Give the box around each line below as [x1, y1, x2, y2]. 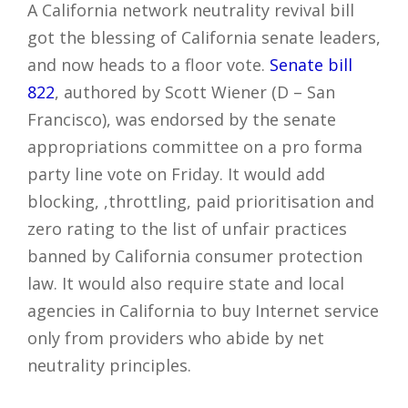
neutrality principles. [27, 354, 191, 377]
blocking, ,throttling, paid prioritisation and [27, 190, 374, 213]
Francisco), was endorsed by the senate [27, 108, 336, 131]
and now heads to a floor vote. [27, 54, 270, 76]
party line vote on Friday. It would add [27, 163, 325, 186]
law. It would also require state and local [27, 272, 344, 295]
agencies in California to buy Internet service [27, 300, 379, 322]
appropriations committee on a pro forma [27, 136, 362, 158]
